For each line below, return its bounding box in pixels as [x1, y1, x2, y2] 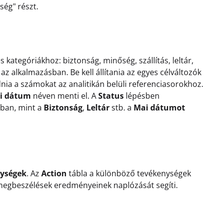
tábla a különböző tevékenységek [67, 168, 191, 179]
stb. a [110, 102, 134, 113]
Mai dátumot [134, 102, 185, 113]
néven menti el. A [31, 90, 98, 101]
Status [98, 90, 124, 101]
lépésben [124, 90, 160, 101]
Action [41, 168, 67, 179]
